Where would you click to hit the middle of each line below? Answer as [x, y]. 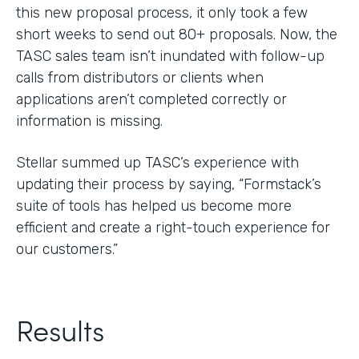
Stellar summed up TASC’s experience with [157, 162]
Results [60, 329]
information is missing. [89, 121]
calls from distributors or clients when [140, 77]
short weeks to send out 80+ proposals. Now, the [177, 34]
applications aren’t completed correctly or [151, 99]
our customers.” [67, 249]
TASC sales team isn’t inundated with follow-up [170, 56]
